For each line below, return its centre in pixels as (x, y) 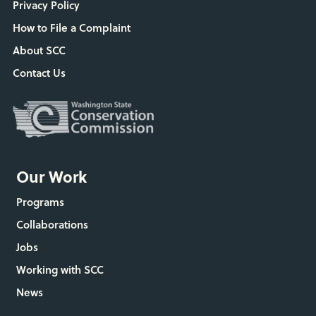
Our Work (51, 176)
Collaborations (52, 224)
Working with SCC (60, 269)
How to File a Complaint (71, 28)
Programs (40, 201)
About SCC (39, 50)
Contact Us (39, 73)
